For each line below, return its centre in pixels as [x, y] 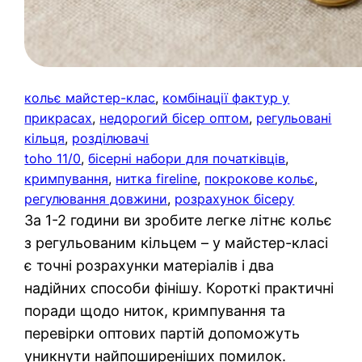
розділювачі [111, 138]
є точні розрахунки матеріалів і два [149, 265]
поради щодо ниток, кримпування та [155, 310]
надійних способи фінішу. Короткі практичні [179, 288]
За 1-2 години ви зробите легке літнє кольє [179, 220]
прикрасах [59, 118]
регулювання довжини [96, 198]
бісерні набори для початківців [187, 158]
